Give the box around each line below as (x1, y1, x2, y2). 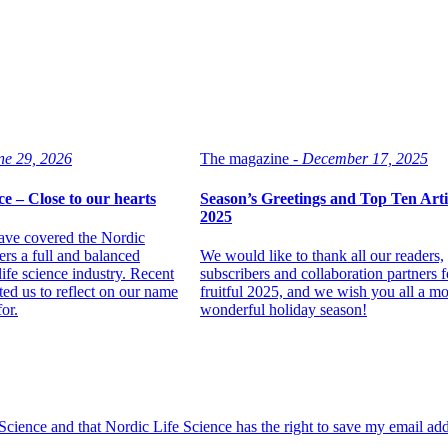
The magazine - (200, 150, 298, 168)
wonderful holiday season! (200, 300, 367, 318)
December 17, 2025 (302, 150, 428, 168)
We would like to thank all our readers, (200, 246, 444, 264)
